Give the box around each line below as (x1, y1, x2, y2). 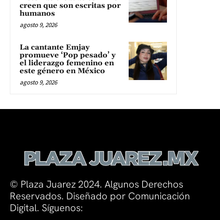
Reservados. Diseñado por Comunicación (10, 189, 190, 202)
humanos (20, 8, 55, 18)
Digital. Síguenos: (10, 201, 83, 214)
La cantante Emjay (20, 42, 89, 52)
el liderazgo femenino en (20, 58, 114, 68)
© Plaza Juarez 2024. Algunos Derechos (10, 177, 183, 191)
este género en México (20, 66, 105, 76)
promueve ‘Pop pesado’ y (20, 50, 115, 60)
